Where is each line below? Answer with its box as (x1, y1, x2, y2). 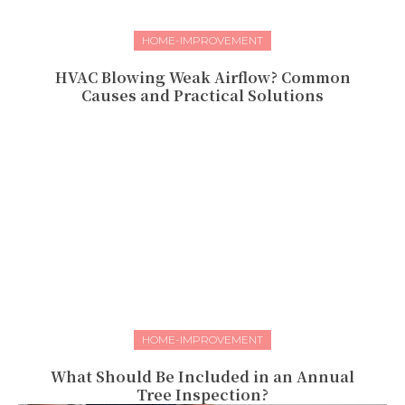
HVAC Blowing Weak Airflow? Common (54, 67, 351, 89)
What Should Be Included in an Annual (51, 366, 354, 388)
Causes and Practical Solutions (81, 85, 324, 107)
